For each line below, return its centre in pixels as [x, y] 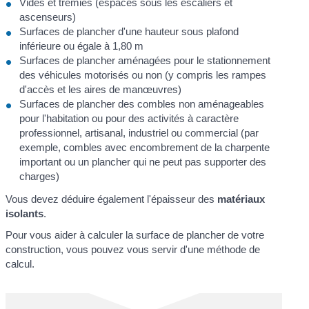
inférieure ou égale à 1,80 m [82, 46]
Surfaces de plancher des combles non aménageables [142, 104]
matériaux [241, 199]
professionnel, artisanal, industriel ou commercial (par [139, 133]
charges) [40, 177]
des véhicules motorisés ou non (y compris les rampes [143, 75]
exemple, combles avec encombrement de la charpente [145, 148]
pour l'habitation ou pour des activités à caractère [129, 119]
